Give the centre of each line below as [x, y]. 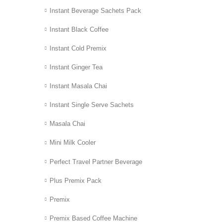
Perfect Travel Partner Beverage [96, 162]
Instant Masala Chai [78, 86]
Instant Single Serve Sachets [92, 105]
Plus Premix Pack [76, 180]
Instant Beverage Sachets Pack [95, 11]
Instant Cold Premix [78, 49]
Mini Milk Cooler [73, 143]
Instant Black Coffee [79, 30]
